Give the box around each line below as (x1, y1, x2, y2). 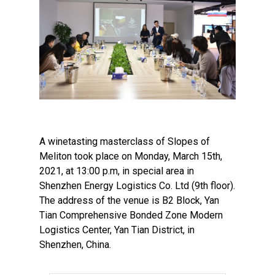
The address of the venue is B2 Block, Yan (39, 194, 219, 206)
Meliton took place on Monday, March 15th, (39, 150, 222, 162)
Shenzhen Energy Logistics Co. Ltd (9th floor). (39, 179, 235, 192)
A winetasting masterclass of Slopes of (39, 135, 210, 147)
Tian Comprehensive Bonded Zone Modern (39, 209, 223, 221)
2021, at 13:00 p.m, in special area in (39, 165, 194, 177)
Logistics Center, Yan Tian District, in (39, 223, 195, 236)
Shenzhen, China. (39, 238, 111, 250)
